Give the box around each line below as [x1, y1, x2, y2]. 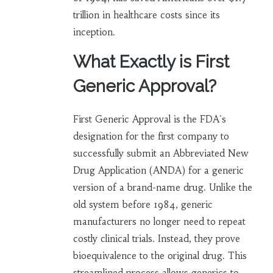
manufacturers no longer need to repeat [73, 216, 246, 228]
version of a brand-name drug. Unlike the [73, 182, 252, 194]
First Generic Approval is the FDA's [73, 113, 226, 126]
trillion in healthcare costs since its [73, 9, 220, 21]
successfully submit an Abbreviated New [73, 147, 249, 160]
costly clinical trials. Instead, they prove [73, 233, 240, 245]
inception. [73, 26, 115, 38]
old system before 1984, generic [73, 199, 213, 211]
